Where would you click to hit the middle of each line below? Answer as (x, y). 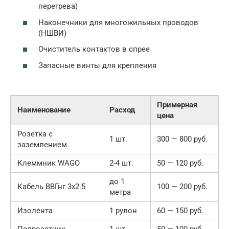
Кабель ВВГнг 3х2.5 (51, 186)
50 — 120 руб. (180, 163)
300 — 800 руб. (182, 139)
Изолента (35, 210)
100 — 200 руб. (182, 186)
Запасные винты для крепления (97, 65)
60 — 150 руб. (180, 210)
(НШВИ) (52, 33)
